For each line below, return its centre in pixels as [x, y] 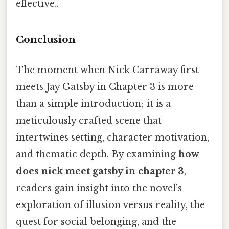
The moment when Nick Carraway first [107, 70]
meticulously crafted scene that [89, 121]
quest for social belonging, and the [96, 222]
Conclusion [46, 39]
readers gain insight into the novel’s [99, 188]
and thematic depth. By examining [97, 155]
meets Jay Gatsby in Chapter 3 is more [105, 87]
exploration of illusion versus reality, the [110, 205]
